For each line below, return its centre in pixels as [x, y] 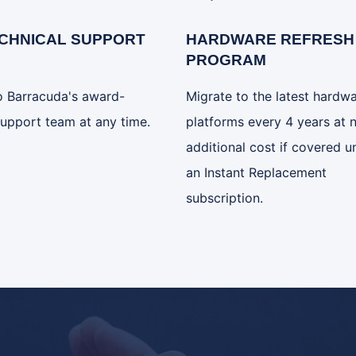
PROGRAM [226, 60]
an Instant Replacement [256, 172]
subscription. [224, 198]
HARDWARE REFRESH [270, 39]
